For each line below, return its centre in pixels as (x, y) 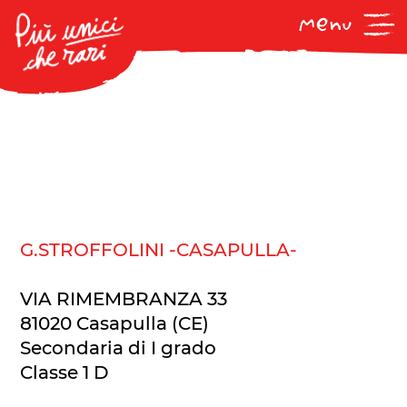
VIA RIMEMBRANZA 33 (124, 299)
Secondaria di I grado (119, 348)
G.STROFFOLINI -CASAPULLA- (159, 250)
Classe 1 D (65, 373)
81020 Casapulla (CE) (115, 324)
